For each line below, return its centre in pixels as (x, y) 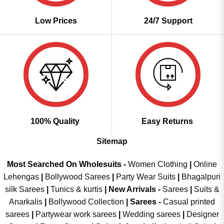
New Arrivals (132, 189)
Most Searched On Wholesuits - (67, 164)
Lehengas (21, 176)
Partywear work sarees (76, 214)
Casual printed (189, 201)
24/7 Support (168, 21)
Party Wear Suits (146, 176)
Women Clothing (158, 164)
